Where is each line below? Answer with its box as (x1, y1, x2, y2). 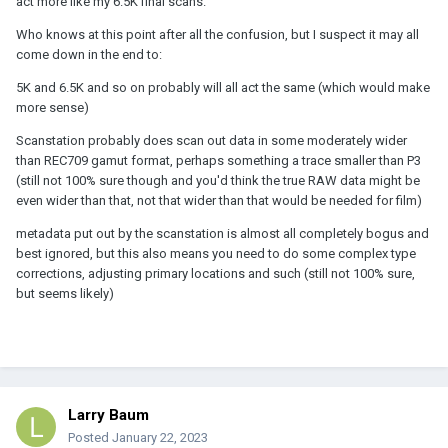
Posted (68, 429, 112, 445)
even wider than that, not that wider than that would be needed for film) (16, 192, 422, 208)
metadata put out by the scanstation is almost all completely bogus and (16, 225, 429, 241)
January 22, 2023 (112, 429, 208, 445)
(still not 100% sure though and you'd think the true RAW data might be (16, 172, 420, 188)
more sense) (16, 99, 89, 115)
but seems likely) (16, 285, 114, 301)
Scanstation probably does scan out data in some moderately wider (16, 132, 407, 148)
